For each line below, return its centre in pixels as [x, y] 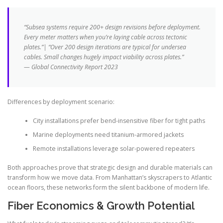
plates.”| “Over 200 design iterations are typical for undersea [105, 47]
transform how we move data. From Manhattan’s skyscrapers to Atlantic [110, 178]
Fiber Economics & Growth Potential [101, 206]
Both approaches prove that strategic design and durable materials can [110, 168]
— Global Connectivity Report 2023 [71, 67]
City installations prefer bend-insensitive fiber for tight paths [119, 120]
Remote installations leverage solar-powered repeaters [113, 148]
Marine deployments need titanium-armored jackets [108, 134]
